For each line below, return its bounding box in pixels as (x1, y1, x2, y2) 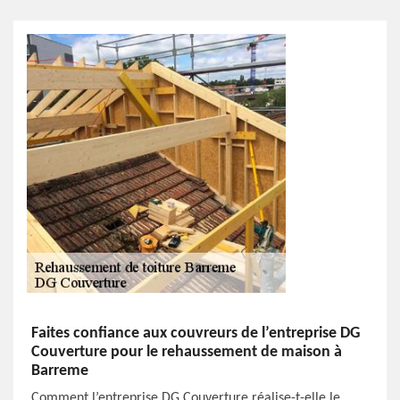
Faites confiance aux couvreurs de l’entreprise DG (31, 325, 360, 342)
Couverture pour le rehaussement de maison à (31, 344, 342, 361)
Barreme (31, 362, 88, 379)
